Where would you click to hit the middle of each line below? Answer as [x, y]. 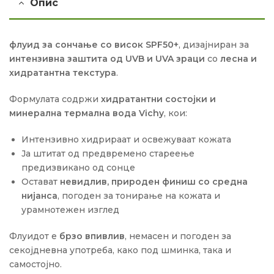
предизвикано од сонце [78, 167]
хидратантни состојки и [158, 99]
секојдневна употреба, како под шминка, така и [120, 250]
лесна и [239, 59]
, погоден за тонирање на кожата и [139, 195]
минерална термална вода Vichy [87, 113]
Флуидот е [34, 236]
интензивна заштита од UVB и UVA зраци [107, 59]
